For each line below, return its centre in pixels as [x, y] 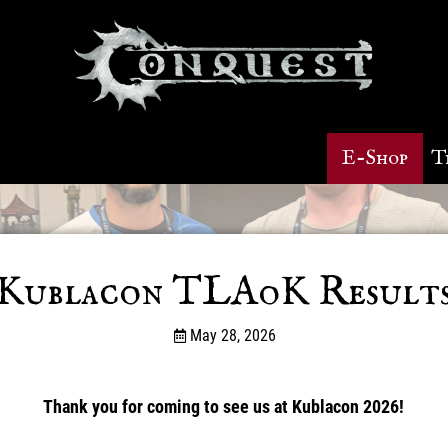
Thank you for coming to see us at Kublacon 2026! [224, 406]
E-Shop [374, 158]
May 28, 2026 [233, 335]
